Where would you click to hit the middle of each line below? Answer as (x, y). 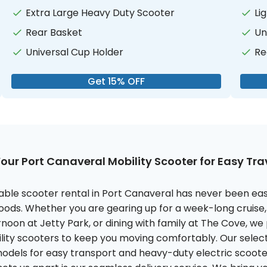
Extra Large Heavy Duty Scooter (100, 13)
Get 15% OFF (117, 82)
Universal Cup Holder (75, 52)
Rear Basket (54, 33)
